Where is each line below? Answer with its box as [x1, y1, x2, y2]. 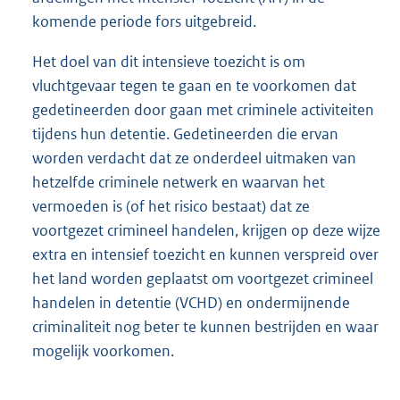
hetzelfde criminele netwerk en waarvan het [32, 171, 325, 192]
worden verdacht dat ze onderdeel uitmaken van [32, 147, 356, 168]
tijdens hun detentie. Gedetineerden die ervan [32, 123, 338, 144]
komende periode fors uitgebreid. [32, 11, 256, 31]
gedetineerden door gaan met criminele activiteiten [32, 99, 374, 120]
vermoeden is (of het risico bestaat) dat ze [32, 196, 310, 216]
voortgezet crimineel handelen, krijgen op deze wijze [32, 220, 380, 240]
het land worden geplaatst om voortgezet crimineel [32, 268, 373, 288]
